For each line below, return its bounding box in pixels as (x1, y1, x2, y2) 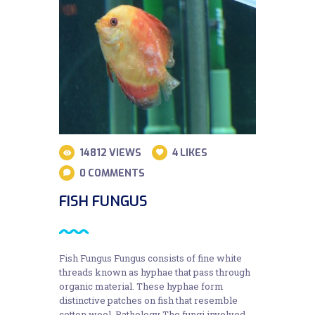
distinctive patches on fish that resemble (59, 294, 238, 307)
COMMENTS (87, 166, 145, 180)
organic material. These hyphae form (59, 280, 224, 293)
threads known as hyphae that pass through (59, 266, 250, 279)
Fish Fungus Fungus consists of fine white (59, 252, 242, 265)
